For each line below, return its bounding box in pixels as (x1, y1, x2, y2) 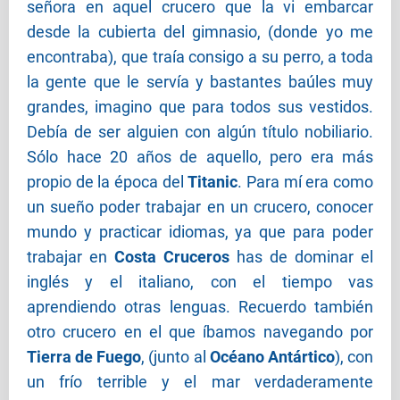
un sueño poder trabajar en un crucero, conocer (27, 197, 373, 217)
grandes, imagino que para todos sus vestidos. (27, 97, 373, 117)
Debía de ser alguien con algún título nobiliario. (27, 122, 373, 142)
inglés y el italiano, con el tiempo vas (27, 272, 373, 292)
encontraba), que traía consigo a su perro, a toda (27, 47, 373, 67)
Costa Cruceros (114, 247, 229, 267)
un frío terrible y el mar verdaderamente (27, 372, 373, 392)
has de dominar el (229, 247, 373, 267)
